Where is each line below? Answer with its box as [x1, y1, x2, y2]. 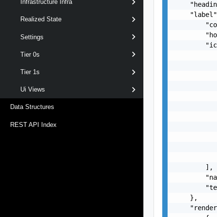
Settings [20, 33, 44, 41]
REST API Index [10, 121, 57, 128]
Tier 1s [20, 68, 40, 76]
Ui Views [20, 86, 45, 93]
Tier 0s [20, 50, 40, 58]
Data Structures [10, 103, 54, 111]
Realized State [20, 15, 62, 23]
